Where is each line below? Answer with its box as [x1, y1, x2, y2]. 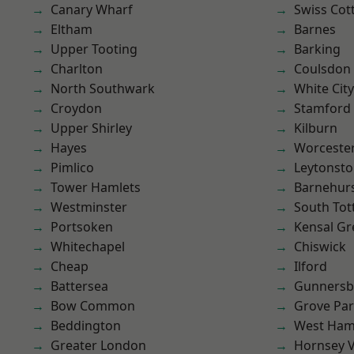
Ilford [294, 258, 327, 275]
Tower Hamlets [51, 179, 141, 196]
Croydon [51, 100, 102, 117]
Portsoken [51, 218, 113, 235]
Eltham [51, 21, 92, 38]
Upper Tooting [51, 40, 137, 58]
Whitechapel [51, 238, 125, 255]
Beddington [51, 317, 121, 334]
